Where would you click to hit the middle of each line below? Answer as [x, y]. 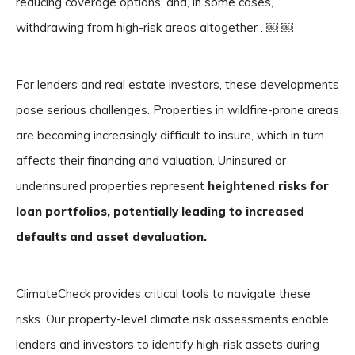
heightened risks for [268, 186]
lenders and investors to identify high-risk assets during [168, 344]
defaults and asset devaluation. [111, 237]
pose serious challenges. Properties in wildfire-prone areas [177, 110]
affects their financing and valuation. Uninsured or [151, 160]
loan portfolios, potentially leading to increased [160, 211]
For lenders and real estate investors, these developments [177, 84]
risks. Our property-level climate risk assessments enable [172, 319]
